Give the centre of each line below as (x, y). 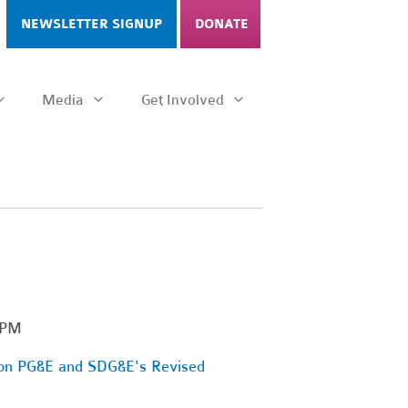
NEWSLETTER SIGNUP (92, 24)
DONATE (222, 24)
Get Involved (185, 100)
